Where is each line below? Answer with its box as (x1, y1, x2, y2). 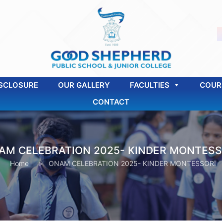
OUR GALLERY (58, 80, 110, 90)
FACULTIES (130, 80, 169, 90)
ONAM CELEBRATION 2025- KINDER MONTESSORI (49, 159, 216, 167)
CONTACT (93, 97, 129, 107)
